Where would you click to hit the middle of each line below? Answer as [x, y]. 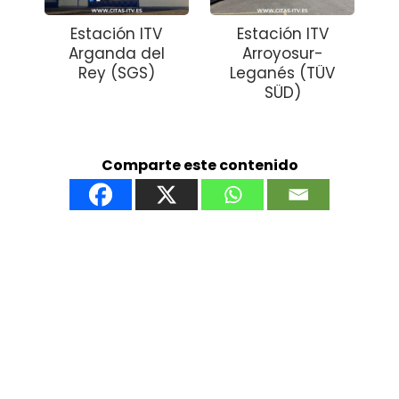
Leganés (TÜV [283, 73]
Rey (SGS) [116, 73]
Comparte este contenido [199, 166]
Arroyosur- [282, 54]
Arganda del [116, 54]
